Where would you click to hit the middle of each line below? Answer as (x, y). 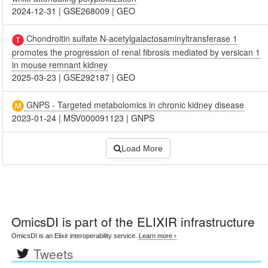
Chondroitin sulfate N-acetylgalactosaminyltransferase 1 (131, 39)
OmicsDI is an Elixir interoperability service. (75, 235)
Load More (142, 148)
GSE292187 (87, 77)
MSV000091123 (94, 118)
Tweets (53, 253)
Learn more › (158, 235)
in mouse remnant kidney (60, 64)
